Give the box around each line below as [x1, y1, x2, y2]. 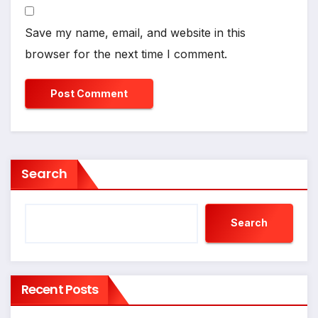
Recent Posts [21, 280, 99, 298]
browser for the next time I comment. [25, 47, 227, 62]
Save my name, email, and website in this [25, 26, 246, 40]
